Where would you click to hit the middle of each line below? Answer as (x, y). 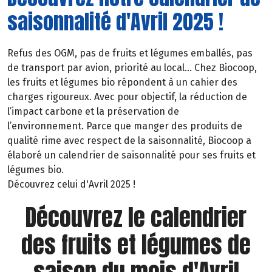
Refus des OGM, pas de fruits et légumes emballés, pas (130, 53)
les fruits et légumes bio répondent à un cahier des (122, 82)
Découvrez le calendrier (136, 217)
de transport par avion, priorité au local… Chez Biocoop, (132, 67)
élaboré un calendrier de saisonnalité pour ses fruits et (131, 155)
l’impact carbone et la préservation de (93, 111)
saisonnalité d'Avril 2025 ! (115, 21)
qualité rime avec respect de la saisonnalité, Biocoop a (129, 140)
